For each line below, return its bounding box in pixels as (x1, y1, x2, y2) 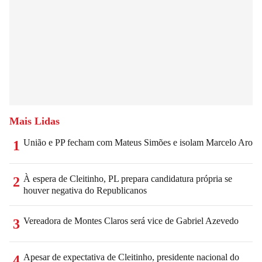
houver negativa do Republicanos (23, 185, 147, 195)
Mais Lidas (9, 115, 60, 127)
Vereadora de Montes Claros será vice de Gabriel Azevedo (23, 215, 239, 226)
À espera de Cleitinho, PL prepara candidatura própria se (23, 173, 232, 184)
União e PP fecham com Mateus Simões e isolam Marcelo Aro (23, 137, 253, 147)
